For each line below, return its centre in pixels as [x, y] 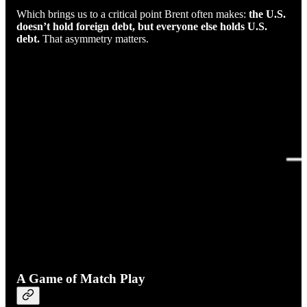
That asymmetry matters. [94, 39]
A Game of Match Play [81, 278]
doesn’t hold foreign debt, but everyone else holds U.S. [142, 26]
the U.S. [267, 14]
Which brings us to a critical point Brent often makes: [133, 14]
